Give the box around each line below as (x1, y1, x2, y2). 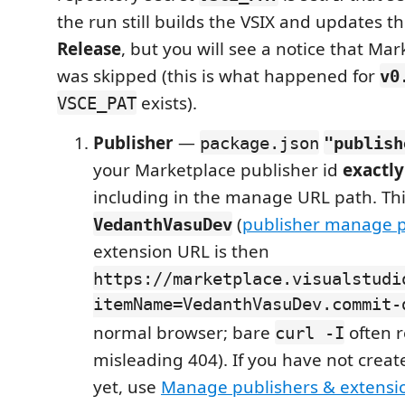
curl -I (275, 322, 344, 343)
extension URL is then (93, 239, 269, 263)
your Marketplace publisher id (93, 157, 343, 182)
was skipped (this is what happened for (57, 63, 380, 88)
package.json (200, 132, 319, 153)
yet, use (93, 374, 161, 399)
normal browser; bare (93, 320, 275, 344)
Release (57, 36, 121, 61)
